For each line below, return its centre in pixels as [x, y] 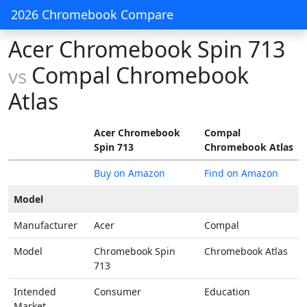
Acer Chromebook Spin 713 [147, 49]
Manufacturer [46, 225]
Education [227, 292]
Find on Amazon [241, 173]
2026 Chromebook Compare [92, 14]
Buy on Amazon [130, 173]
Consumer [118, 292]
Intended [35, 292]
